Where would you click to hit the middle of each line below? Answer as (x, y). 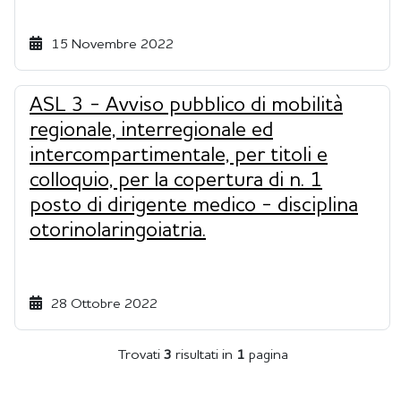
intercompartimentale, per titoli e (179, 156)
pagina (268, 356)
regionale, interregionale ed (151, 131)
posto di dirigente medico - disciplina (194, 206)
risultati (195, 356)
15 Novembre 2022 (108, 45)
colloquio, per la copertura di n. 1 (176, 181)
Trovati (140, 356)
